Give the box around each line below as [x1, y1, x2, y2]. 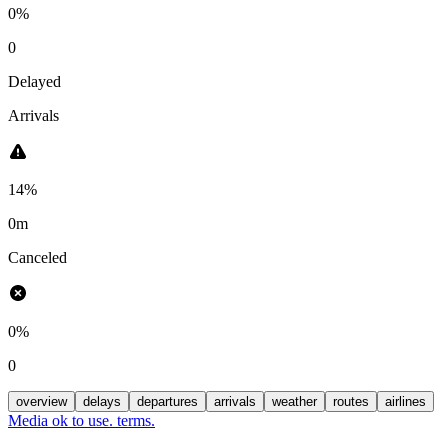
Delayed [8, 72, 61, 90]
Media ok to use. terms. [8, 411, 155, 429]
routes [333, 393, 369, 409]
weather [272, 393, 317, 409]
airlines [385, 393, 426, 409]
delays [83, 393, 121, 409]
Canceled [8, 248, 67, 266]
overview [16, 393, 67, 409]
